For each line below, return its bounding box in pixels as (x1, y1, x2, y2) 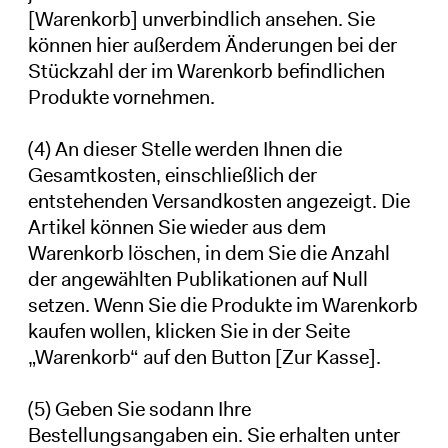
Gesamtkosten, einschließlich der (27, 161, 317, 188)
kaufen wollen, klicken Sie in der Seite (27, 317, 350, 344)
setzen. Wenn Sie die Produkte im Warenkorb (27, 291, 418, 318)
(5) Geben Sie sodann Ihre (27, 395, 251, 422)
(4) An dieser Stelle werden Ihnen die (27, 135, 342, 162)
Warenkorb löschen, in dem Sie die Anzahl (27, 239, 390, 266)
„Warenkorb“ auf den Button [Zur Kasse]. (27, 343, 381, 370)
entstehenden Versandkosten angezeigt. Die (27, 187, 410, 214)
